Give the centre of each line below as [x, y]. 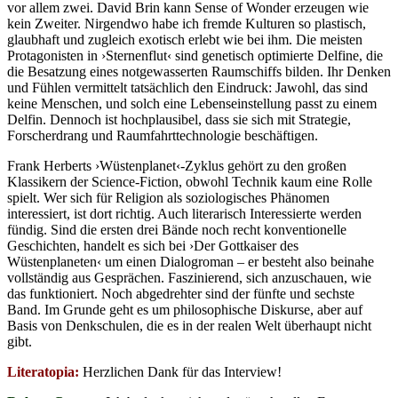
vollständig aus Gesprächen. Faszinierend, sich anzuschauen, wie [189, 277]
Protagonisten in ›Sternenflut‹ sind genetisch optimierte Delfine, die [195, 55]
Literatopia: [43, 371]
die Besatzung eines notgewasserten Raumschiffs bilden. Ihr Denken [199, 71]
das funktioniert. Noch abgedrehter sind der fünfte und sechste [181, 293]
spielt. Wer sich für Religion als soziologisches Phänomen [168, 197]
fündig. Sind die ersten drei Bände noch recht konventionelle [177, 229]
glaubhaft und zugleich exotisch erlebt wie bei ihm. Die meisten [185, 39]
